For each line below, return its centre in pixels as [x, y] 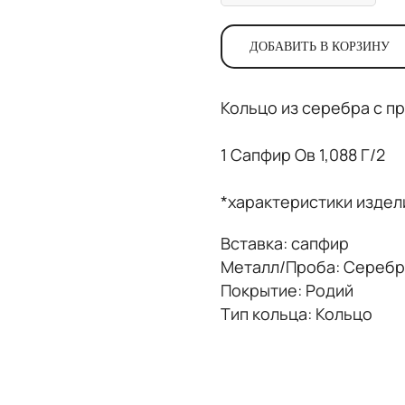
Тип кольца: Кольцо [297, 313]
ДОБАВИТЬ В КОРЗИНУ [320, 46]
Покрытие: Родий [287, 290]
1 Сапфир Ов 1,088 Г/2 [303, 154]
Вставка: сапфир [285, 243]
